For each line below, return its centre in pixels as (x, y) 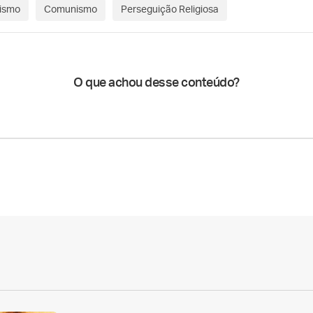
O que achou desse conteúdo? (156, 83)
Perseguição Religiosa (170, 10)
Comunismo (71, 10)
